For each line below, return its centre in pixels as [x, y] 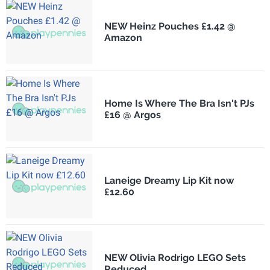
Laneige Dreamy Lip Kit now [169, 180]
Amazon [123, 37]
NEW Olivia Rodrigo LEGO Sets [175, 257]
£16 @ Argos [132, 115]
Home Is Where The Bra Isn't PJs [179, 103]
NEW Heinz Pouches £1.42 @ [170, 26]
